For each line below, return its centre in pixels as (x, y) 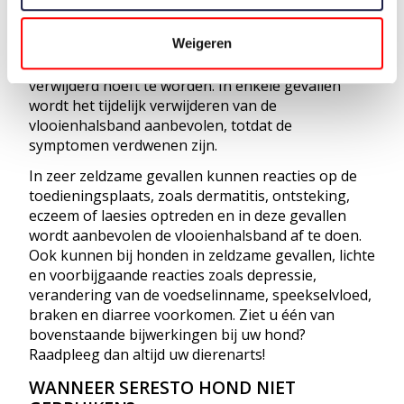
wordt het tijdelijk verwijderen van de (153, 105)
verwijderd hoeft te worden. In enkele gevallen (185, 85)
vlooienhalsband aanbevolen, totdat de (161, 125)
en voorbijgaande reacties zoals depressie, (173, 275)
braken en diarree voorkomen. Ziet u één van (182, 314)
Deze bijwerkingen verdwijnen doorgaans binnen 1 (201, 46)
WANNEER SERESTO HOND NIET (162, 387)
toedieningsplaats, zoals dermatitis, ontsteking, (189, 195)
